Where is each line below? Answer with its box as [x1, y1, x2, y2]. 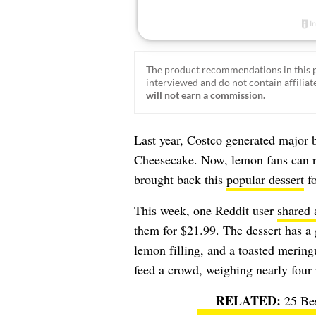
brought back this [133, 170, 226, 188]
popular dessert [226, 170, 304, 188]
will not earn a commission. [145, 89, 265, 101]
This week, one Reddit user [133, 201, 277, 219]
